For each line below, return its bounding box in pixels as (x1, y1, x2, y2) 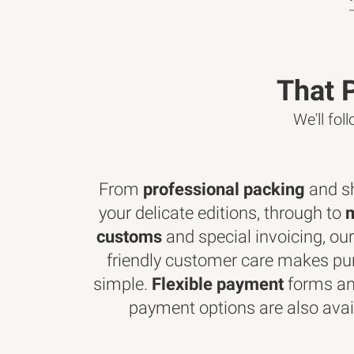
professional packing (142, 179, 305, 199)
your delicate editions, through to (99, 203, 346, 223)
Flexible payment (151, 274, 284, 294)
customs (96, 227, 162, 247)
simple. (92, 274, 152, 294)
